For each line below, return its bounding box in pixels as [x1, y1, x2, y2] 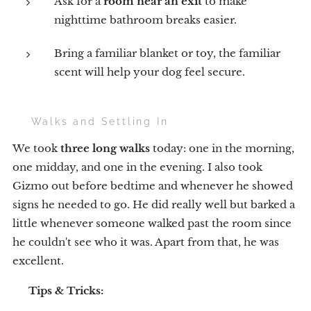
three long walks [60, 142, 150, 155]
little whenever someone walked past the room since [12, 217, 292, 230]
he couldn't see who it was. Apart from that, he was [12, 235, 279, 249]
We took [12, 142, 60, 155]
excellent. [12, 254, 64, 268]
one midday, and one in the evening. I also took [12, 160, 262, 174]
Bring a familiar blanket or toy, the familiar [54, 47, 280, 60]
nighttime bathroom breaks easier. [54, 13, 237, 27]
